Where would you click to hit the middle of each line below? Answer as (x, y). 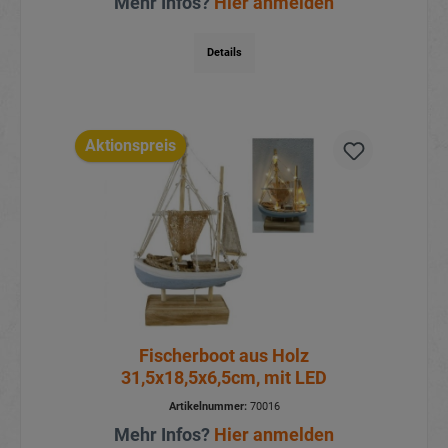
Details (224, 52)
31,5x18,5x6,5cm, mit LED (224, 378)
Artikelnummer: (207, 407)
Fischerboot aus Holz (224, 356)
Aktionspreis (130, 146)
